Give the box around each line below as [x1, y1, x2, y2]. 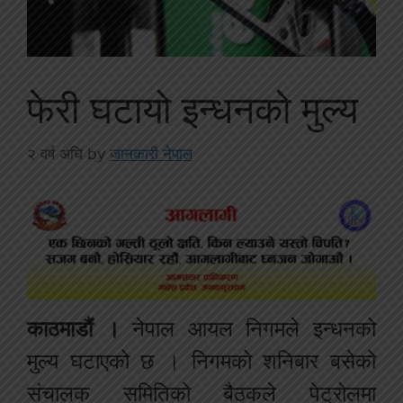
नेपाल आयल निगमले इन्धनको [119, 315, 377, 342]
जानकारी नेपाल [110, 144, 193, 163]
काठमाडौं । [27, 315, 120, 342]
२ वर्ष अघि [27, 144, 83, 163]
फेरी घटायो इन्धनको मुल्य [27, 86, 358, 133]
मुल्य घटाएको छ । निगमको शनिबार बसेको [27, 347, 376, 374]
